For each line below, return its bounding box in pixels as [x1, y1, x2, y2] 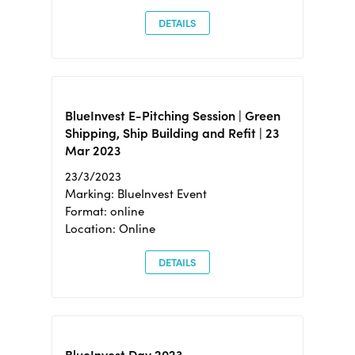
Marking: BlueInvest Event [64, 186, 207, 202]
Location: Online [64, 221, 155, 237]
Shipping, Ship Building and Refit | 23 [64, 125, 279, 142]
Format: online [64, 204, 144, 219]
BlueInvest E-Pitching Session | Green [64, 108, 281, 124]
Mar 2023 [64, 143, 120, 159]
